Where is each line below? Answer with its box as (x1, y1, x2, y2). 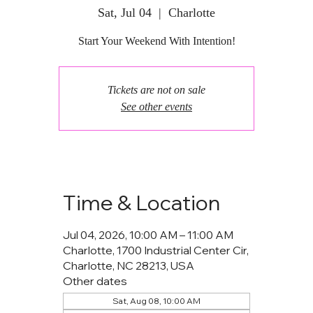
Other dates (63, 273, 128, 288)
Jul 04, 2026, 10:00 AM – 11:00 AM (63, 227, 234, 242)
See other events (121, 100, 192, 112)
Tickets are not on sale (108, 83, 205, 96)
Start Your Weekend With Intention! (78, 34, 235, 47)
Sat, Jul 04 (98, 5, 152, 20)
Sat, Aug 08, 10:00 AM (112, 295, 201, 306)
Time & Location (63, 189, 221, 216)
